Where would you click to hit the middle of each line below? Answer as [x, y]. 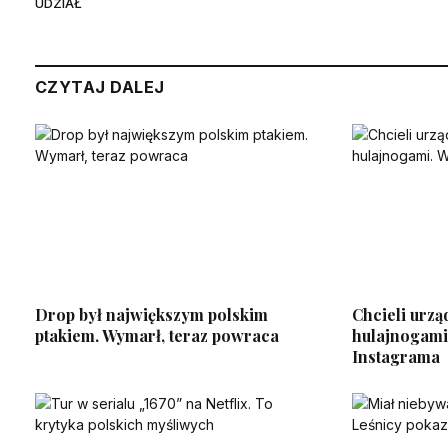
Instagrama [395, 356]
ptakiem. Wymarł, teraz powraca [157, 335]
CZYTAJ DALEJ [100, 87]
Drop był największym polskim [151, 314]
